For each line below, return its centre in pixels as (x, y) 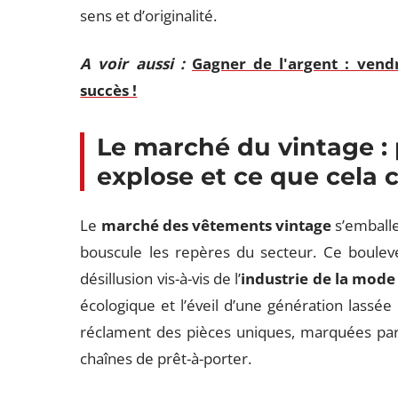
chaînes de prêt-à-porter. (166, 358)
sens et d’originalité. (149, 16)
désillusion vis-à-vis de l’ (161, 279)
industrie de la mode (318, 279)
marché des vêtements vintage (216, 225)
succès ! (109, 90)
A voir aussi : (132, 64)
